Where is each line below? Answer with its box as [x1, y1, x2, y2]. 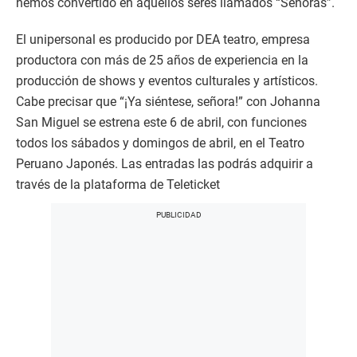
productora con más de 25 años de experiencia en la [16, 53, 308, 68]
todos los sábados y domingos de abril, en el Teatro [16, 135, 304, 151]
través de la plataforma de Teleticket [16, 177, 220, 192]
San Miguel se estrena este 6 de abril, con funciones [16, 115, 307, 130]
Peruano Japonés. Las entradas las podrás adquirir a [16, 156, 313, 171]
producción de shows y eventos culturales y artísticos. [16, 73, 318, 88]
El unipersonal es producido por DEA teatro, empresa [16, 32, 310, 47]
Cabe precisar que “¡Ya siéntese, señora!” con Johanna [16, 94, 320, 109]
